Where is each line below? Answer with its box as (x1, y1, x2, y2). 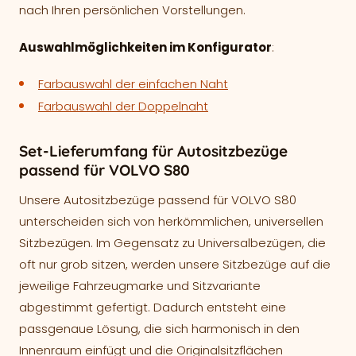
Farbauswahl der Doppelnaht (38, 98, 208, 115)
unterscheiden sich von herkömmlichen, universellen (19, 213, 323, 230)
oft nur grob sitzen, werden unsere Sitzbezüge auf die (19, 256, 331, 273)
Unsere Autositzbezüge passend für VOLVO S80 (19, 192, 296, 209)
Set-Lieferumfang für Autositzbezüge (19, 141, 288, 161)
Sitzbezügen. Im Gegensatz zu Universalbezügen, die (19, 234, 326, 252)
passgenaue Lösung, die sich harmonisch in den (19, 320, 300, 338)
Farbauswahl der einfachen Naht (38, 75, 228, 92)
